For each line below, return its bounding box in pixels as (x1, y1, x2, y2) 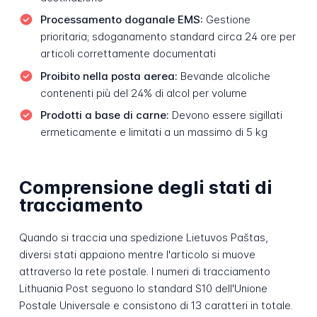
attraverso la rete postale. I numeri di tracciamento (18, 265, 270, 279)
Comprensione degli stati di (18, 175, 272, 198)
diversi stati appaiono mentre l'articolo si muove (18, 248, 255, 262)
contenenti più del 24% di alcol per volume (40, 86, 247, 100)
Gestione (202, 13, 250, 27)
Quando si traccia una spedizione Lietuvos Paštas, (18, 231, 268, 245)
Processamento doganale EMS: (40, 13, 203, 27)
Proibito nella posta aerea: (40, 69, 178, 83)
